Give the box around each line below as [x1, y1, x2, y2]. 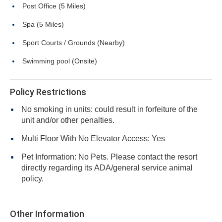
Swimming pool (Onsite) [22, 57, 97, 65]
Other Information [10, 209, 84, 219]
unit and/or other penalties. [21, 116, 114, 124]
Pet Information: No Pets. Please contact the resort [21, 153, 197, 161]
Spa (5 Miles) [22, 20, 64, 28]
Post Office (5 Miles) [22, 2, 86, 10]
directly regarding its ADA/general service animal [21, 164, 142, 172]
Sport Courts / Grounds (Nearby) [22, 39, 125, 47]
